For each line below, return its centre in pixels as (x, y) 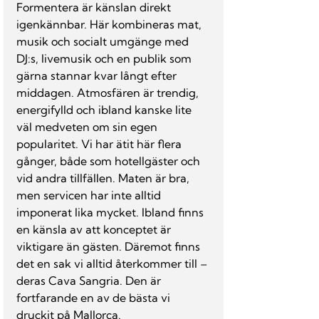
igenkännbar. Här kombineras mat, (110, 24)
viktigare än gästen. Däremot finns (110, 246)
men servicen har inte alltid (90, 195)
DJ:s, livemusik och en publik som (105, 58)
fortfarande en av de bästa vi (95, 298)
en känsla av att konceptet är (95, 229)
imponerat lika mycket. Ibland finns (111, 212)
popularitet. (47, 144)
